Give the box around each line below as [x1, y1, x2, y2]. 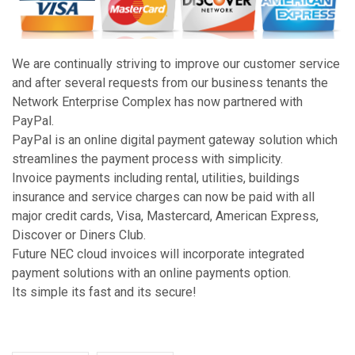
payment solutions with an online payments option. [12, 265, 291, 281]
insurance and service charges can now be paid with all [12, 189, 315, 205]
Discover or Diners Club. [12, 227, 146, 243]
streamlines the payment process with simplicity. [12, 151, 286, 167]
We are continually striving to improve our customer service [12, 56, 340, 72]
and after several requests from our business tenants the [12, 75, 328, 91]
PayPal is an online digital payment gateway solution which [12, 132, 338, 148]
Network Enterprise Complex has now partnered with [12, 94, 303, 110]
